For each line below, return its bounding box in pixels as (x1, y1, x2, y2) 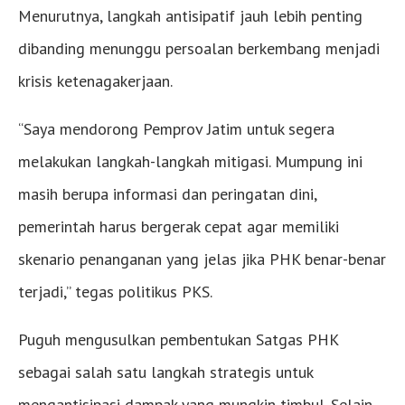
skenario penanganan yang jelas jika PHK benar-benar (18, 249, 386, 270)
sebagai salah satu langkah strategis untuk (18, 362, 313, 383)
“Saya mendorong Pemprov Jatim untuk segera (18, 118, 334, 140)
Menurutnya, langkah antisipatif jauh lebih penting (18, 5, 363, 27)
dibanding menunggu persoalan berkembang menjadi (18, 38, 380, 60)
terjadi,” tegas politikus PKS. (18, 281, 212, 303)
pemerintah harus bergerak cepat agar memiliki (18, 216, 339, 238)
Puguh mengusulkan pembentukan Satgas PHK (18, 329, 338, 351)
